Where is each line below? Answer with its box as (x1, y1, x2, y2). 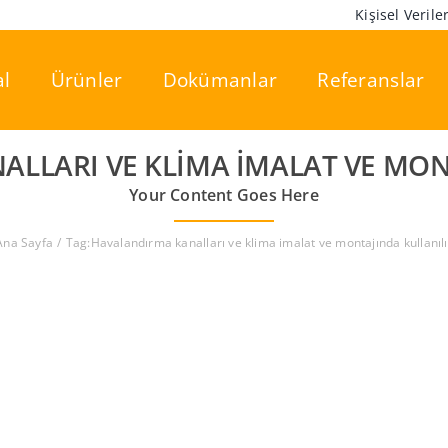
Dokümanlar (162, 67, 278, 93)
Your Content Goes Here (129, 184, 319, 206)
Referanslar (317, 67, 425, 93)
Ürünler (50, 67, 123, 93)
